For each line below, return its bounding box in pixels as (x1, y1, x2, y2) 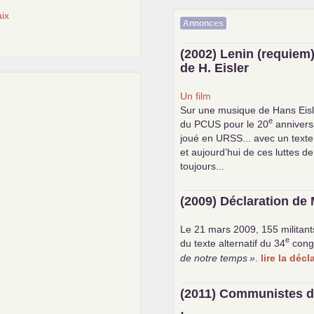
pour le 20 (221, 118, 269, 130)
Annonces (183, 18, 224, 28)
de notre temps (180, 252, 248, 264)
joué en (180, 132, 217, 144)
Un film (180, 90, 212, 102)
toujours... (180, 160, 225, 172)
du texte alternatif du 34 (180, 237, 286, 249)
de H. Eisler (180, 60, 250, 75)
